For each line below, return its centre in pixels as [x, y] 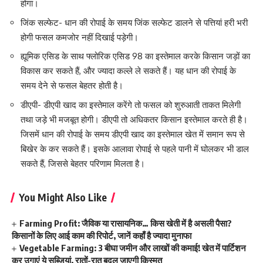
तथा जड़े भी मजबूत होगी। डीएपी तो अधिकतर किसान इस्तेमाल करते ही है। [134, 119]
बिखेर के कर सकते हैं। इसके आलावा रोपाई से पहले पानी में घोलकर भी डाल [135, 149]
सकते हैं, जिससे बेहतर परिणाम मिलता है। [83, 163]
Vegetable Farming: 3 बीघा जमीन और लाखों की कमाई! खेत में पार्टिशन [133, 248]
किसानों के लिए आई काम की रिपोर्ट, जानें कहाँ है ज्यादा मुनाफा [102, 236]
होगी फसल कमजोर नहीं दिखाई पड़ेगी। [80, 37]
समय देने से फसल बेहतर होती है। [72, 86]
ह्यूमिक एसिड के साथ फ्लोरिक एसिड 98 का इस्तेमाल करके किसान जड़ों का [135, 56]
